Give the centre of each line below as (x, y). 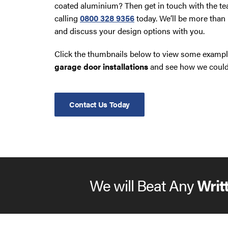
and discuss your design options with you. (130, 31)
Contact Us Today (100, 104)
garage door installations (101, 66)
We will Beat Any (143, 185)
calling (67, 18)
